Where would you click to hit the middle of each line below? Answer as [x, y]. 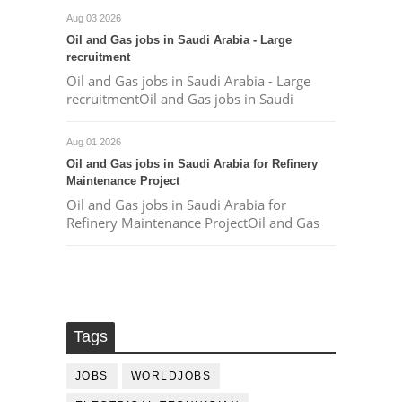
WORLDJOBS [171, 376]
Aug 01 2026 [93, 142]
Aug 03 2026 [93, 18]
